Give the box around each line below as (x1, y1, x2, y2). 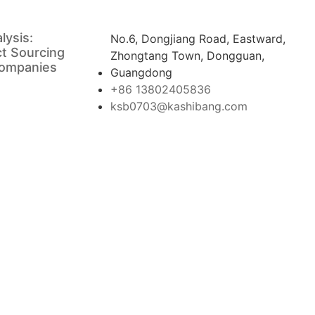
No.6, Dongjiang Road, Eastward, (110, 32, 285, 46)
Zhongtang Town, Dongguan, (110, 49, 264, 63)
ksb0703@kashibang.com (110, 99, 247, 114)
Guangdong (110, 65, 172, 80)
